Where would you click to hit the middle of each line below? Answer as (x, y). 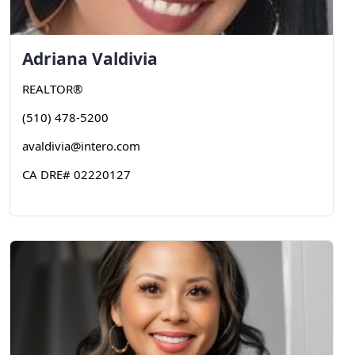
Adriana (55, 59)
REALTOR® (52, 89)
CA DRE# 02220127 (76, 174)
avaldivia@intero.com (81, 146)
